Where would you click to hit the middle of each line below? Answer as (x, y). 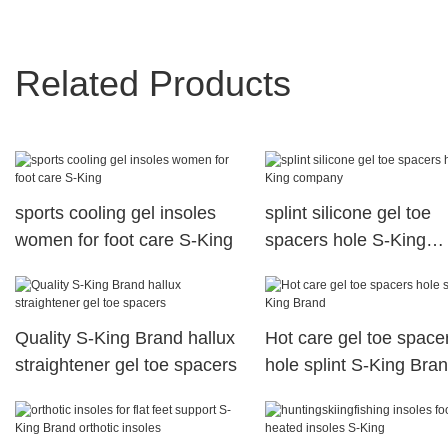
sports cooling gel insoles (115, 213)
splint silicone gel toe (347, 213)
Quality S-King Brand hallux (125, 338)
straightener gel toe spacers (126, 365)
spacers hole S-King (345, 240)
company (301, 267)
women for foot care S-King (124, 240)
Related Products (153, 83)
